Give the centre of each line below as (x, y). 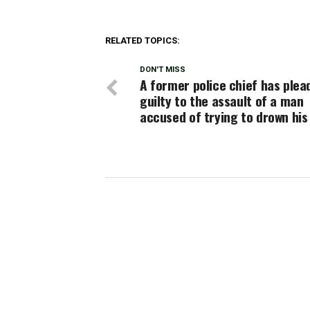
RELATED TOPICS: (143, 40)
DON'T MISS (163, 69)
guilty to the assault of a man (222, 100)
